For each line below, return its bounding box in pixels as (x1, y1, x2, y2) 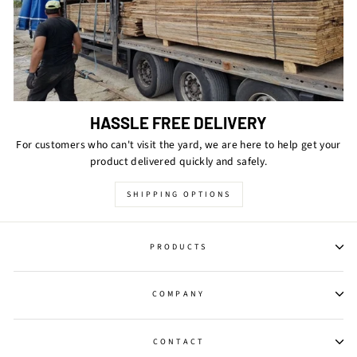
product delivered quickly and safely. (89, 154, 268, 170)
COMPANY (152, 288, 205, 300)
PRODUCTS (149, 241, 208, 253)
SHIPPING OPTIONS (126, 189, 231, 201)
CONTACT (153, 335, 204, 347)
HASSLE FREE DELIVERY (90, 112, 267, 132)
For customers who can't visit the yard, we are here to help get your (16, 137, 341, 153)
